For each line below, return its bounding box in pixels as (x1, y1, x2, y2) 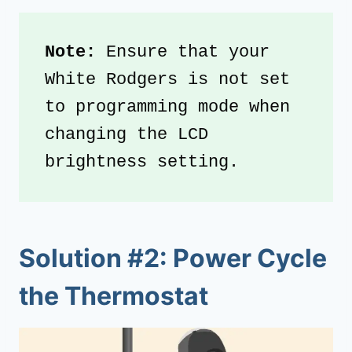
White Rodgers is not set (45, 70, 290, 90)
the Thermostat (19, 280, 208, 312)
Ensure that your (96, 42, 269, 63)
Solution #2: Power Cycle (19, 243, 327, 274)
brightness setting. (45, 152, 239, 173)
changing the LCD (45, 125, 208, 145)
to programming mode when (45, 97, 290, 118)
